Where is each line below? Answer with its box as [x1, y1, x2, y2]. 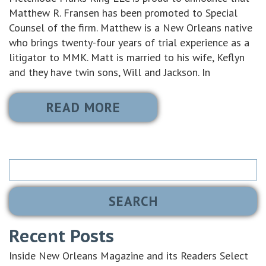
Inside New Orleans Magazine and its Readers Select [9, 248, 248, 262]
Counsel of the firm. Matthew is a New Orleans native [9, 21, 252, 35]
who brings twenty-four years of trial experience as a [9, 36, 249, 50]
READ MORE [46, 98, 121, 116]
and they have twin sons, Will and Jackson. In [9, 65, 210, 80]
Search [8, 153, 40, 167]
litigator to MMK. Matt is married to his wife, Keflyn [9, 50, 245, 65]
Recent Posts [9, 224, 114, 247]
